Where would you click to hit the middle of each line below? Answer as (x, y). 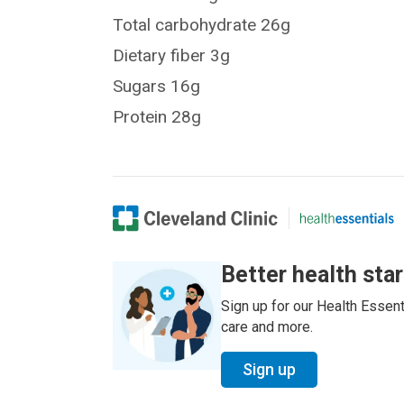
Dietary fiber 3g (172, 56)
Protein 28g (157, 117)
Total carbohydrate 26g (202, 25)
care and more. (267, 327)
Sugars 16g (157, 87)
